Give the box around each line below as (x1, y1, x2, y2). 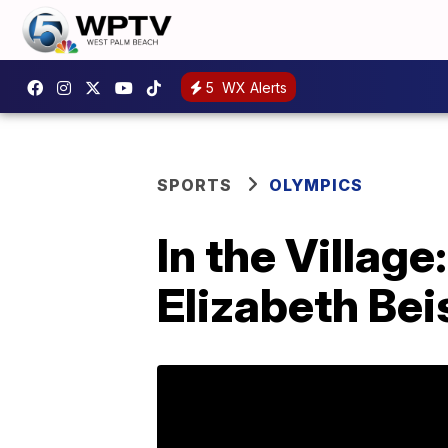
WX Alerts (218, 78, 287, 96)
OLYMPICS (269, 175, 363, 195)
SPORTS (157, 175, 232, 195)
